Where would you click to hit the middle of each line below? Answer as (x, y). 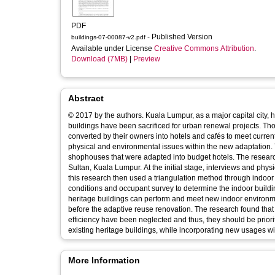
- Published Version (181, 37)
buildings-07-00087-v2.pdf (108, 37)
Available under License (113, 48)
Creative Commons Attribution (204, 48)
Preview (147, 59)
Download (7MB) (99, 59)
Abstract (86, 98)
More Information (104, 260)
